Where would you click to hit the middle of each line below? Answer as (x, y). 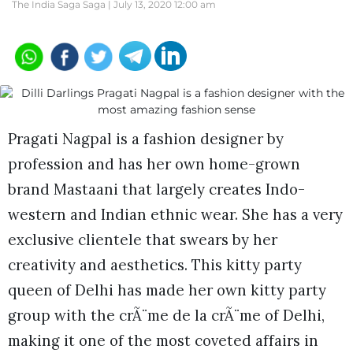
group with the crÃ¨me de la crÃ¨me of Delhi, (166, 315)
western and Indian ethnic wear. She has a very (175, 214)
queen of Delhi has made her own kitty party (167, 290)
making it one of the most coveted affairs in (163, 340)
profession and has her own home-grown (154, 164)
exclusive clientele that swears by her (143, 240)
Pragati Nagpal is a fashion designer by (146, 139)
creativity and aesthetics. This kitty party (155, 265)
